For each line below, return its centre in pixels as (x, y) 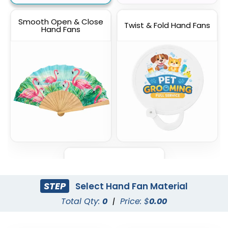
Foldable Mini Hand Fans (114, 163)
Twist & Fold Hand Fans (167, 25)
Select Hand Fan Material (131, 186)
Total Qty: (82, 202)
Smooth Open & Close (61, 22)
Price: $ (135, 202)
